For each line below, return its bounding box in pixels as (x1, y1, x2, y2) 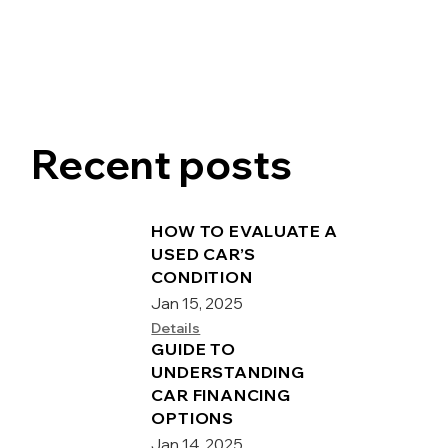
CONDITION (151, 266, 253, 287)
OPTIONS (151, 407, 234, 428)
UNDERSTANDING (151, 361, 305, 382)
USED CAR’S (151, 243, 256, 264)
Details (151, 318, 201, 337)
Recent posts (31, 138, 293, 189)
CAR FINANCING (151, 384, 291, 405)
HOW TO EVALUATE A (151, 220, 338, 241)
